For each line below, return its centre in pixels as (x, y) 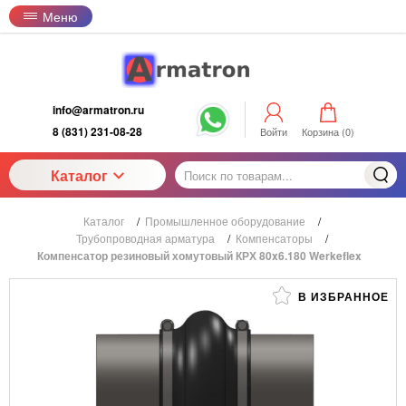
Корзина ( (323, 131)
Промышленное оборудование (225, 221)
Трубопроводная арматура (145, 238)
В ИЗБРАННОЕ (342, 296)
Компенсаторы (274, 238)
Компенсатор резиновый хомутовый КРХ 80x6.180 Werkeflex (199, 256)
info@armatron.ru (98, 110)
